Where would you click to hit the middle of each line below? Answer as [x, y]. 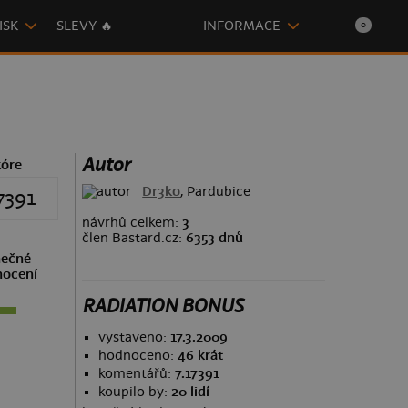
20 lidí [190, 392]
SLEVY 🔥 [84, 26]
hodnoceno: [138, 355]
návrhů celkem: [132, 222]
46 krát [200, 355]
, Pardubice [216, 191]
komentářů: [136, 373]
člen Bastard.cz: [133, 238]
